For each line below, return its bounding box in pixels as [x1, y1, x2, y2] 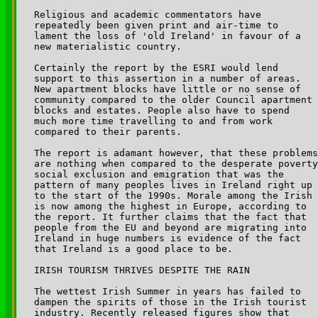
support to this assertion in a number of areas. [34, 72, 307, 84]
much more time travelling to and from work [34, 115, 278, 126]
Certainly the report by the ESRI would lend [34, 62, 284, 73]
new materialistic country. [34, 40, 182, 52]
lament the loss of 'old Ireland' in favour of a [34, 30, 307, 41]
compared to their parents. [34, 126, 182, 137]
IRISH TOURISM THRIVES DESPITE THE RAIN [34, 264, 250, 275]
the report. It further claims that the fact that [34, 211, 312, 222]
